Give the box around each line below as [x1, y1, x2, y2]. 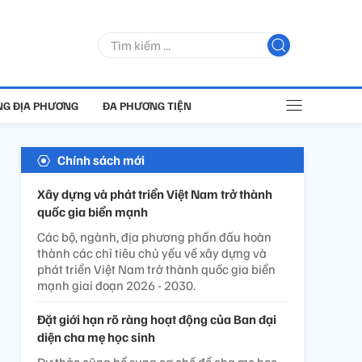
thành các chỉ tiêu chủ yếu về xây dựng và [37, 245, 267, 261]
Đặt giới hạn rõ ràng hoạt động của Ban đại [37, 311, 276, 327]
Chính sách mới [57, 152, 145, 168]
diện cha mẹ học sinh [37, 329, 155, 345]
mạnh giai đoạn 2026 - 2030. [37, 277, 196, 293]
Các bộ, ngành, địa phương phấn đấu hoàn [37, 229, 271, 245]
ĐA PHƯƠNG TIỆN [102, 99, 192, 112]
